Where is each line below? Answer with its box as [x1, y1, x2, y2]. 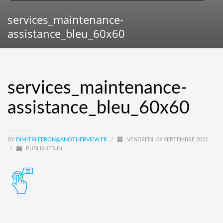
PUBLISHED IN [24, 145, 62, 151]
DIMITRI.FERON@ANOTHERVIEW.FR [16, 136, 109, 142]
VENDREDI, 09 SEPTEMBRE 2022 [127, 136, 208, 142]
